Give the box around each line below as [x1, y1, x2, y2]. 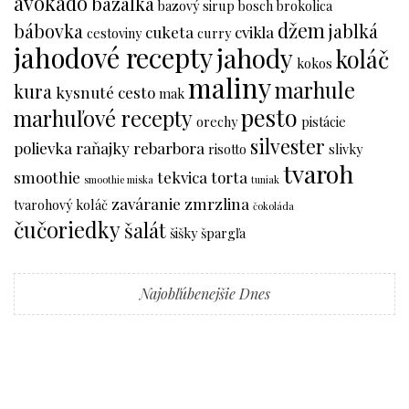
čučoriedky [14, 215, 121, 245]
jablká [329, 19, 378, 44]
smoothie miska [84, 173, 153, 187]
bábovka [14, 19, 83, 44]
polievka [14, 137, 72, 159]
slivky [329, 141, 362, 159]
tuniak [251, 173, 279, 187]
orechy [196, 113, 237, 131]
